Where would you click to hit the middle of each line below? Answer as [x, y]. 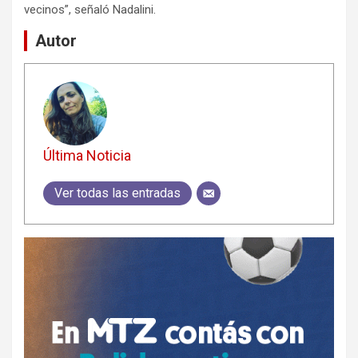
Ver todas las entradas [117, 193]
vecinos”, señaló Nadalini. [90, 9]
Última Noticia [87, 156]
